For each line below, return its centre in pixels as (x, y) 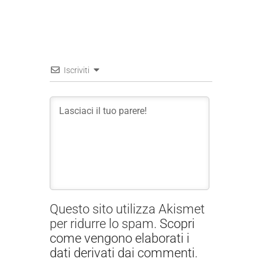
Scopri (177, 223)
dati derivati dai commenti (122, 253)
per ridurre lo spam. (105, 223)
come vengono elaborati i (120, 238)
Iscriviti (77, 70)
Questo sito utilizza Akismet (127, 209)
